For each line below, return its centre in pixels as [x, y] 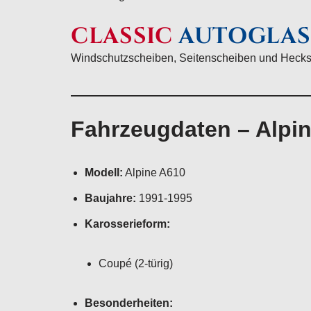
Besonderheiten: [129, 303]
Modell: [104, 173]
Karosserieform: [127, 224]
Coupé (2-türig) [136, 263]
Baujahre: [110, 198]
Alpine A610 [154, 173]
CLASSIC [122, 36]
